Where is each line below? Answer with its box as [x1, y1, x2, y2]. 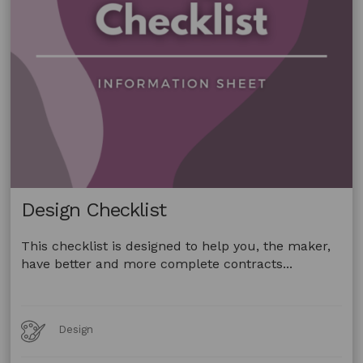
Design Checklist [21, 198, 167, 221]
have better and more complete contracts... [21, 255, 293, 271]
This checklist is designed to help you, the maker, [21, 237, 331, 254]
